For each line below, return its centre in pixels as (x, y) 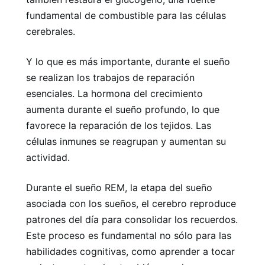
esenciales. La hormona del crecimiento (114, 93)
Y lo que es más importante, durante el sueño (128, 61)
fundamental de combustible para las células (126, 15)
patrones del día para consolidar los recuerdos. (132, 219)
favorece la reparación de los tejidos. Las (119, 125)
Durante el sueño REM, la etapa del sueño (119, 187)
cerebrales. (51, 31)
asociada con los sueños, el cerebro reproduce (131, 203)
